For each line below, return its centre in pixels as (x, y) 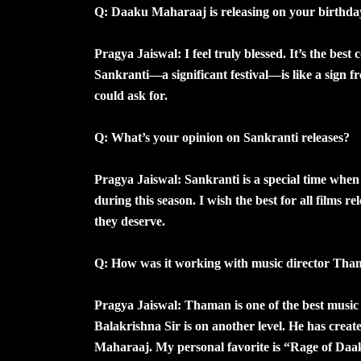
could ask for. (131, 95)
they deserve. (130, 221)
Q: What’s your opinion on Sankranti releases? (222, 137)
